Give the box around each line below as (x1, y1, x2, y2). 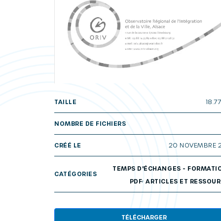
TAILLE (54, 98, 77, 105)
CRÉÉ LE (54, 141, 81, 148)
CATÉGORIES (54, 170, 97, 178)
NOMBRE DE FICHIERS (54, 119, 126, 127)
